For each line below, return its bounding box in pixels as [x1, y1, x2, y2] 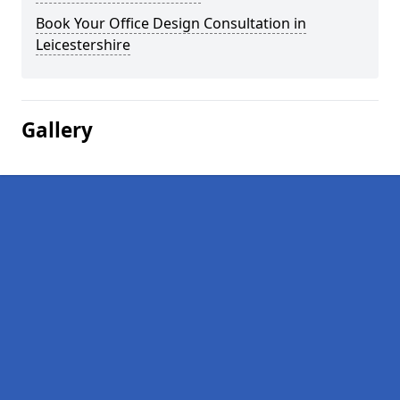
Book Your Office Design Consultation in [36, 13, 306, 33]
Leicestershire [36, 35, 130, 54]
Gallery [21, 116, 93, 144]
